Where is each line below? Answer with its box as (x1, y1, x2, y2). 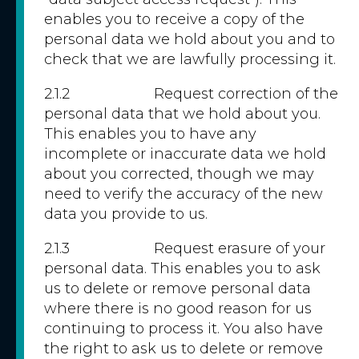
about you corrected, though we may (44, 165, 314, 183)
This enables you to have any (44, 125, 256, 143)
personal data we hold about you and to (44, 30, 335, 48)
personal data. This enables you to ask (44, 260, 321, 277)
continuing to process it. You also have (44, 320, 323, 337)
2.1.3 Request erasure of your (44, 240, 325, 257)
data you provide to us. (44, 205, 208, 223)
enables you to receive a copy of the (44, 10, 305, 28)
